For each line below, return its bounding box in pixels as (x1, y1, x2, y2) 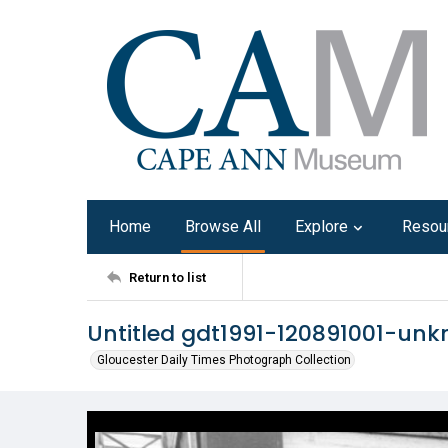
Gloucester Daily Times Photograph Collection (97, 353, 351, 367)
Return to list (129, 269, 206, 285)
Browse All (185, 217, 261, 236)
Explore (295, 217, 348, 236)
